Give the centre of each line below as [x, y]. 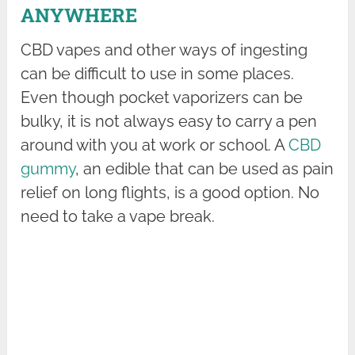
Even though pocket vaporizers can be [162, 98]
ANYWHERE [79, 15]
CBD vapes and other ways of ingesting [164, 50]
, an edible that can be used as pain [205, 169]
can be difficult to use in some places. [158, 74]
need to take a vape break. [118, 217]
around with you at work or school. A [155, 145]
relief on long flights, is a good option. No [170, 193]
